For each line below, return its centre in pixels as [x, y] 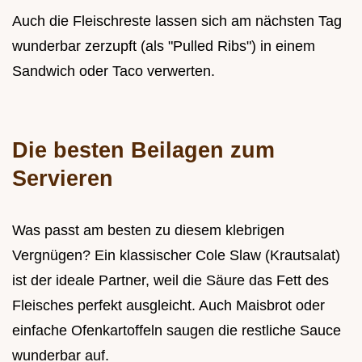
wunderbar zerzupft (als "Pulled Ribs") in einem [164, 46]
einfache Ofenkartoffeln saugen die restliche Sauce [177, 330]
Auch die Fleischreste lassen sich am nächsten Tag [177, 21]
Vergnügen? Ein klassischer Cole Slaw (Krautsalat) [176, 255]
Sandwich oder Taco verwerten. [114, 71]
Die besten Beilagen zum [143, 149]
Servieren [63, 178]
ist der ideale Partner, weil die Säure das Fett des [170, 280]
